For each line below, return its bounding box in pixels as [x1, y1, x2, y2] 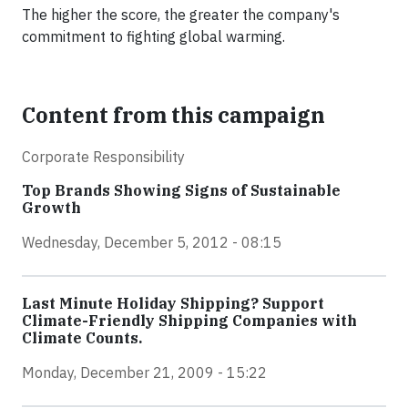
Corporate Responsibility [22, 148, 185, 166]
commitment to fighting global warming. [22, 27, 285, 46]
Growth [22, 199, 81, 217]
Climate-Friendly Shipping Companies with [22, 311, 357, 330]
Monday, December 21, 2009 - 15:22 [22, 363, 267, 382]
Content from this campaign [22, 101, 325, 128]
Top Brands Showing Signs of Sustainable [22, 181, 341, 199]
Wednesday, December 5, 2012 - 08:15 [22, 233, 281, 251]
